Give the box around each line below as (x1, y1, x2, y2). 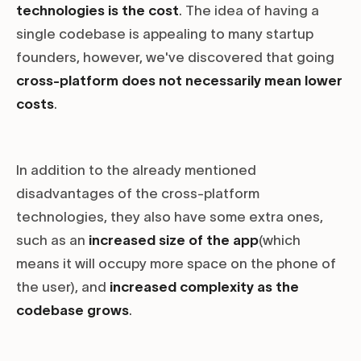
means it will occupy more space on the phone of (16, 256, 336, 272)
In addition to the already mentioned (16, 163, 256, 178)
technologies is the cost (16, 3, 179, 19)
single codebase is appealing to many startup (16, 27, 313, 42)
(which (259, 233, 301, 248)
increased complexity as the (110, 280, 299, 295)
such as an (16, 233, 89, 248)
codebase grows (16, 303, 129, 318)
